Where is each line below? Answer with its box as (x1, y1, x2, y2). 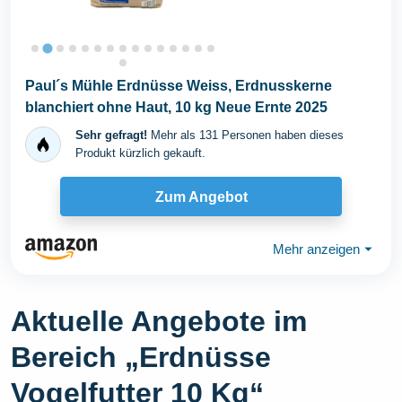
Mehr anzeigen (273, 240, 360, 257)
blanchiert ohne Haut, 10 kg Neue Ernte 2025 (25, 100, 328, 115)
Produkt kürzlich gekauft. (75, 146, 205, 160)
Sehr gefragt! (75, 128, 147, 142)
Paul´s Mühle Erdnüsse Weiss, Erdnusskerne (25, 78, 332, 93)
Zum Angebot (154, 188, 248, 205)
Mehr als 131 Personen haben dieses (147, 128, 344, 142)
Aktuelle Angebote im (11, 305, 307, 337)
